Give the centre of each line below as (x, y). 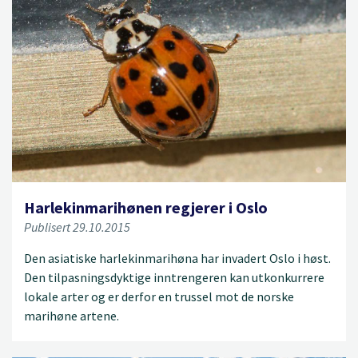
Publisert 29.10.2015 (77, 227)
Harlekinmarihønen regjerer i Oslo (146, 208)
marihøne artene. (72, 316)
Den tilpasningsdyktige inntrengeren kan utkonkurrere (174, 278)
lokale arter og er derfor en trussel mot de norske (159, 297)
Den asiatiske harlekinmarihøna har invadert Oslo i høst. (177, 259)
